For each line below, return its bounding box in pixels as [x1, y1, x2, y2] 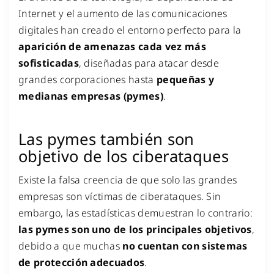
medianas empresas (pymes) [18, 89, 164, 103]
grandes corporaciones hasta [18, 73, 157, 87]
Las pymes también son [18, 128, 194, 150]
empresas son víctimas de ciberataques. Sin [18, 190, 221, 204]
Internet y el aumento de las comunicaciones [18, 7, 228, 21]
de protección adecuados [18, 256, 145, 270]
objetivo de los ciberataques [18, 145, 229, 167]
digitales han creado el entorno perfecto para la [18, 23, 242, 37]
